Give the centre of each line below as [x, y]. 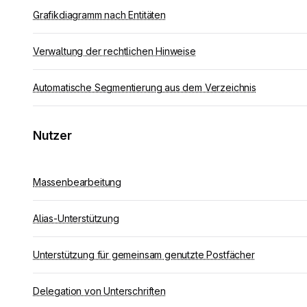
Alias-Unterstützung [76, 218]
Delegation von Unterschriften [99, 291]
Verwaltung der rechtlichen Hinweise [114, 51]
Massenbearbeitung [77, 182]
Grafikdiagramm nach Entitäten [99, 15]
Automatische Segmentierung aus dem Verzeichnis [145, 87]
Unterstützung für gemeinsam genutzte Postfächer [144, 255]
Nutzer [52, 135]
